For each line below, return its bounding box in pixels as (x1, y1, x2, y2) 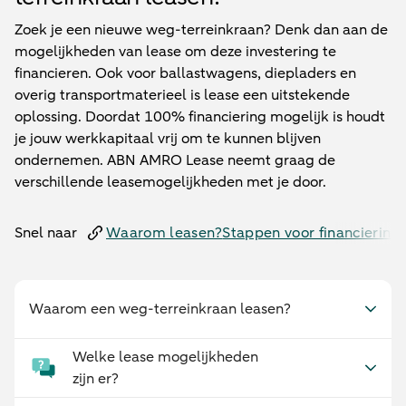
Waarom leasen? (106, 223, 223, 243)
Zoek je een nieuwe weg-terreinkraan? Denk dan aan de (14, 20, 388, 40)
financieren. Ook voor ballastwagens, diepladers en (14, 63, 356, 83)
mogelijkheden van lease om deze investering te (14, 42, 336, 62)
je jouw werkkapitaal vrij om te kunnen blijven (14, 129, 321, 149)
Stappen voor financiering (222, 223, 401, 243)
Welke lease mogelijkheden (72, 347, 258, 367)
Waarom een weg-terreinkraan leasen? (29, 299, 291, 319)
